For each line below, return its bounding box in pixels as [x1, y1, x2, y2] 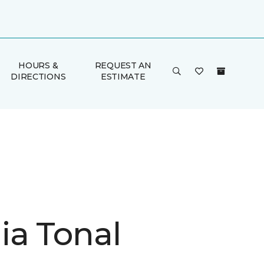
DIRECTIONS [11, 71, 66, 82]
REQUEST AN [94, 60, 151, 71]
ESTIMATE [100, 71, 146, 82]
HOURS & [18, 60, 58, 71]
